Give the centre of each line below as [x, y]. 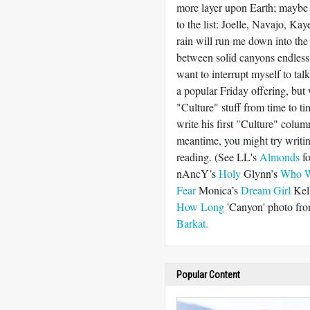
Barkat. [192, 223]
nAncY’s [198, 173]
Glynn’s [261, 173]
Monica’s [218, 190]
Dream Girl [266, 190]
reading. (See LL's [218, 157]
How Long [200, 207]
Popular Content [208, 275]
